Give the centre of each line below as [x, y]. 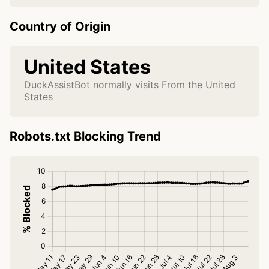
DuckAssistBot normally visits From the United [130, 85]
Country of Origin [60, 27]
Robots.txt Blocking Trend [85, 137]
